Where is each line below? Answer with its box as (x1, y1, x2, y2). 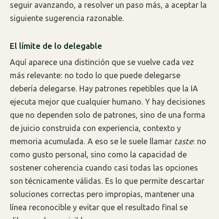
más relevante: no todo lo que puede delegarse (10, 70, 180, 80)
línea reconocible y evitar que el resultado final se (10, 202, 188, 212)
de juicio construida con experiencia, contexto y (10, 123, 181, 132)
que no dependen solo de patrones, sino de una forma (10, 110, 205, 119)
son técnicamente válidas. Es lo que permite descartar (10, 176, 204, 185)
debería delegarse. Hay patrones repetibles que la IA (10, 84, 198, 93)
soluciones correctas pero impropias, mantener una (10, 189, 195, 198)
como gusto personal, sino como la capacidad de (10, 150, 187, 159)
